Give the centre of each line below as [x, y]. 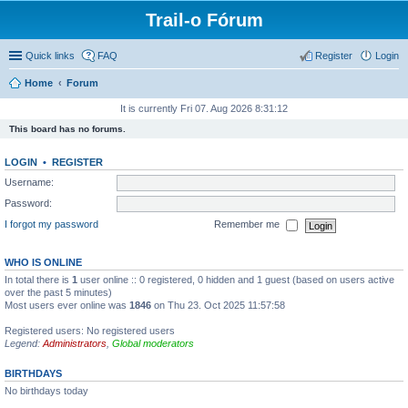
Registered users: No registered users [90, 331]
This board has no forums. [67, 129]
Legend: [24, 343]
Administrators [75, 343]
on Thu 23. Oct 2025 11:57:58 [218, 305]
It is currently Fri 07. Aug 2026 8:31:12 [204, 108]
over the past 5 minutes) [58, 292]
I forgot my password [51, 224]
